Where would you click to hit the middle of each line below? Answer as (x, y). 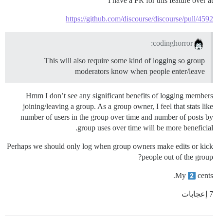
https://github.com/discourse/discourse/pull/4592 (139, 18)
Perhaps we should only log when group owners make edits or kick (110, 146)
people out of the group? (177, 157)
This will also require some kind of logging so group (125, 61)
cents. (204, 176)
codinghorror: (173, 43)
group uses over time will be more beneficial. (145, 128)
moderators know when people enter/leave (140, 72)
